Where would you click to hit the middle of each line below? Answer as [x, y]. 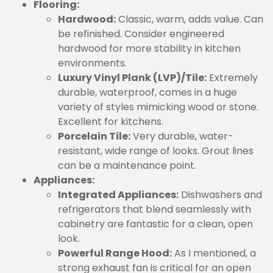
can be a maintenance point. [127, 165]
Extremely [232, 78]
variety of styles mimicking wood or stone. [158, 107]
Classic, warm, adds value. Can [190, 19]
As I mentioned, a [214, 253]
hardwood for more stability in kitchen [149, 48]
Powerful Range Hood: [115, 253]
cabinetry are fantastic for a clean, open [155, 224]
